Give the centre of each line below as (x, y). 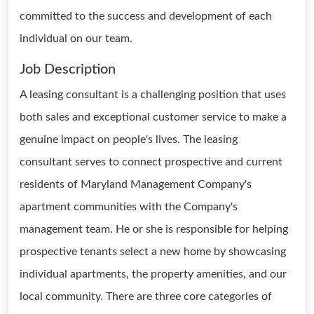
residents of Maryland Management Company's (136, 184)
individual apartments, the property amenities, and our (153, 274)
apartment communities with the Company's (129, 207)
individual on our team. (76, 39)
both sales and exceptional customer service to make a (153, 117)
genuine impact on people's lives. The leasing (129, 139)
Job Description (68, 69)
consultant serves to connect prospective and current (151, 162)
